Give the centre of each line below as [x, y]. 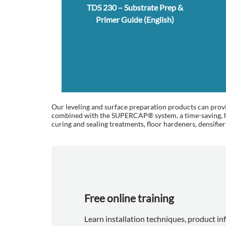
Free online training [129, 198]
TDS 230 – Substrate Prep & [135, 8]
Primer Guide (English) [135, 20]
